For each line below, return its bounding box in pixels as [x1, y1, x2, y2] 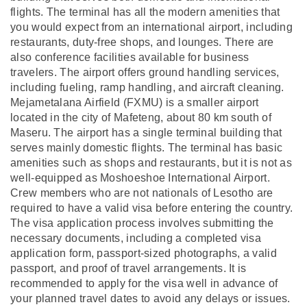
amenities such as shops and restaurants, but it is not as [10, 156, 293, 169]
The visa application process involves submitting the [10, 217, 274, 229]
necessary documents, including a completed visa [10, 232, 262, 244]
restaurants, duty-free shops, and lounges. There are [10, 36, 274, 48]
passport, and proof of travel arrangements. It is [10, 262, 247, 274]
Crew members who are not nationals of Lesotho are [10, 186, 273, 199]
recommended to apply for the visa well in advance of [10, 277, 278, 289]
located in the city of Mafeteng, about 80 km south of [10, 111, 271, 123]
